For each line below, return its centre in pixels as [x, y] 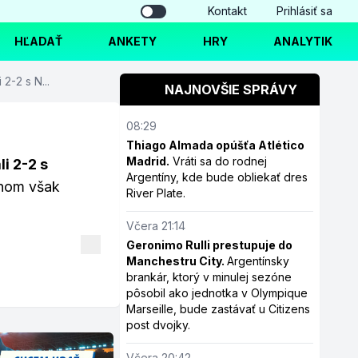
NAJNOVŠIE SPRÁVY [231, 89]
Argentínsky [259, 261]
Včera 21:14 [156, 226]
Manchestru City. [177, 261]
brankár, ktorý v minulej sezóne [209, 277]
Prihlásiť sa [304, 11]
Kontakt [227, 11]
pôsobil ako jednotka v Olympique [217, 293]
